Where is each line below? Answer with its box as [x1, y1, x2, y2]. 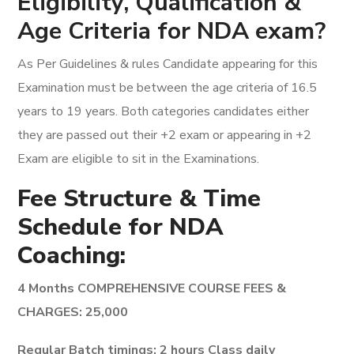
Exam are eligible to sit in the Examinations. [17, 150, 260, 168]
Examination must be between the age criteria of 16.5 [17, 79, 318, 96]
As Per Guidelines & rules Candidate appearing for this [17, 55, 318, 73]
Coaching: [17, 239, 126, 272]
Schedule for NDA [17, 211, 224, 243]
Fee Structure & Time [17, 183, 262, 215]
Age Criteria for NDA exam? [17, 15, 326, 47]
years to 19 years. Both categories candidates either [17, 103, 310, 120]
